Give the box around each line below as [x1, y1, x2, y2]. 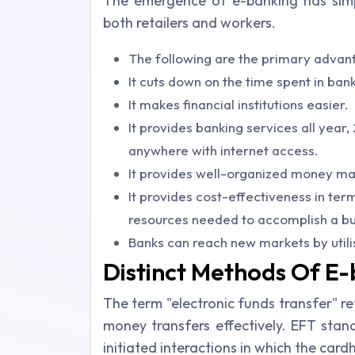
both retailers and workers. [103, 13, 276, 32]
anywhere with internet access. [128, 142, 319, 159]
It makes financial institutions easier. [128, 96, 349, 113]
